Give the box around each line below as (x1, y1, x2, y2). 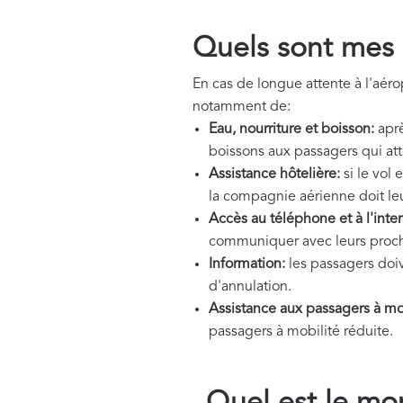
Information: (209, 256, 285, 272)
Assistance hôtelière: (209, 166, 340, 182)
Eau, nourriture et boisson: (209, 121, 374, 137)
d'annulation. (209, 279, 291, 294)
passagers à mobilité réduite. (209, 324, 393, 339)
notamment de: (193, 99, 291, 114)
